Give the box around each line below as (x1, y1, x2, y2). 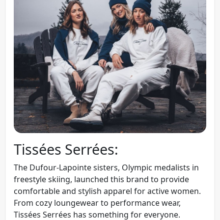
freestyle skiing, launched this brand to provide (14, 174, 189, 185)
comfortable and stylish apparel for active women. (14, 186, 201, 197)
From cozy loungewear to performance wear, (14, 197, 181, 209)
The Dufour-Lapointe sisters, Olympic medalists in (14, 162, 199, 173)
